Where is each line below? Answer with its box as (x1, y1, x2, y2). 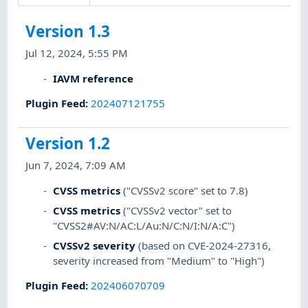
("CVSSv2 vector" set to (123, 203, 232, 217)
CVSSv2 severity (53, 238, 136, 252)
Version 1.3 (25, 21, 111, 43)
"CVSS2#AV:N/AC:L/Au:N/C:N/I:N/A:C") (53, 218, 236, 232)
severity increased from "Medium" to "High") (53, 253, 265, 267)
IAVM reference (53, 71, 134, 85)
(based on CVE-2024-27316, (138, 238, 272, 252)
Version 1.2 (25, 133, 111, 155)
